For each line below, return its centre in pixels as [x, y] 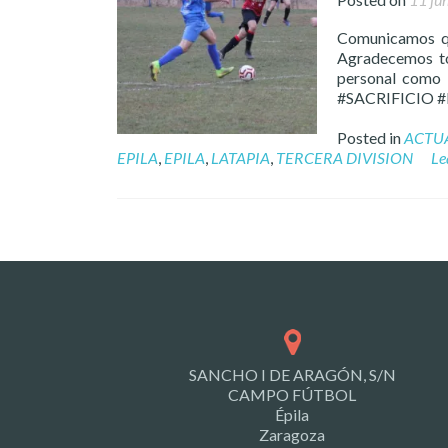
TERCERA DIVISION [344, 157]
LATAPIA [240, 157]
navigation [201, 280]
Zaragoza [292, 435]
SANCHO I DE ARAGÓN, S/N [292, 375]
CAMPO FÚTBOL [292, 395]
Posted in [370, 137]
